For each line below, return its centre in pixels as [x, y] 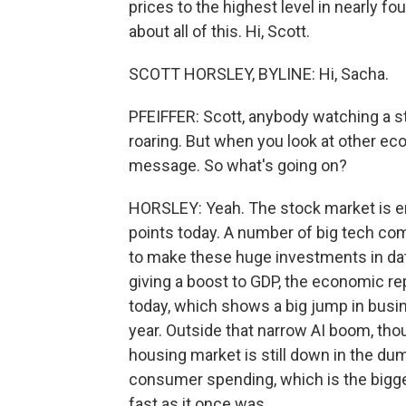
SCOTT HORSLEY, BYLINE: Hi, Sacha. [259, 74]
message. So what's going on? [238, 165]
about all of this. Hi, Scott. [219, 31]
